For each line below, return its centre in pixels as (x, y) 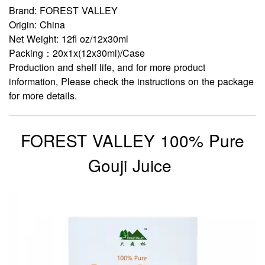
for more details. (43, 95)
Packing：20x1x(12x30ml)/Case (77, 53)
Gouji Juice (132, 165)
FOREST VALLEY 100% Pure (132, 140)
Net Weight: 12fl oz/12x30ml (69, 38)
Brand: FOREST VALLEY (63, 10)
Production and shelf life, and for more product (107, 67)
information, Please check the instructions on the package (131, 81)
